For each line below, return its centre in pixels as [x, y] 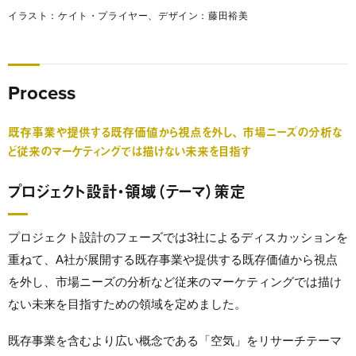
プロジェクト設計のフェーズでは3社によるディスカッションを [178, 237]
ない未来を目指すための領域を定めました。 [127, 304]
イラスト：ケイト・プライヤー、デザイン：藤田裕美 [128, 16]
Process [42, 94]
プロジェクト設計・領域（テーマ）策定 [127, 191]
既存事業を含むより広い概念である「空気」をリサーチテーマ [175, 340]
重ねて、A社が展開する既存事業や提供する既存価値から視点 [173, 259]
